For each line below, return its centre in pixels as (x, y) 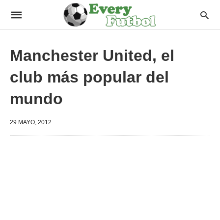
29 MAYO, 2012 (31, 122)
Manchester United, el (92, 55)
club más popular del (89, 77)
